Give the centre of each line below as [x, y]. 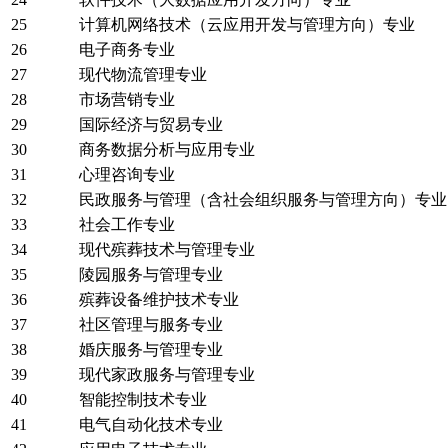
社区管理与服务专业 [151, 324]
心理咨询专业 [127, 174]
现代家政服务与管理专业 [167, 374]
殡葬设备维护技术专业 [159, 299]
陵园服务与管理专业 [151, 274]
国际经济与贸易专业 [151, 124]
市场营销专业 [127, 99]
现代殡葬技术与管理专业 [167, 249]
